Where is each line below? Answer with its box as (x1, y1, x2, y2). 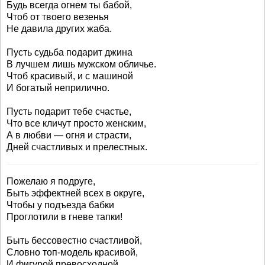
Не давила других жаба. (7, 24, 112, 34)
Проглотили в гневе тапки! (7, 212, 122, 222)
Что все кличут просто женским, (7, 118, 146, 128)
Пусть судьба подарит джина (7, 47, 132, 57)
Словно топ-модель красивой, (7, 247, 138, 257)
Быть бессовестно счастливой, (7, 235, 142, 245)
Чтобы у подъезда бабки (7, 200, 114, 210)
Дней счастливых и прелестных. (7, 142, 147, 152)
